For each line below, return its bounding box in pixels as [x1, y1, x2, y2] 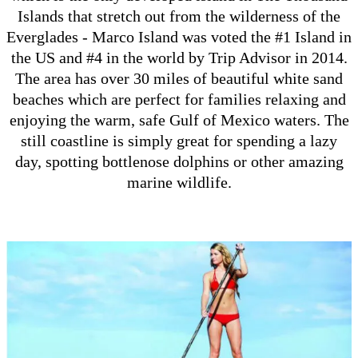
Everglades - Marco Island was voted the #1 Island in [6, 27, 352, 46]
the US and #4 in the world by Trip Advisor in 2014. [10, 48, 348, 66]
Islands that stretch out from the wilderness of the [18, 6, 340, 25]
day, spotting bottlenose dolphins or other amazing [14, 152, 344, 170]
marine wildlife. [126, 173, 232, 191]
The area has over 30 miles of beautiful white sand [15, 69, 343, 87]
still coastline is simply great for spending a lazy [21, 131, 337, 149]
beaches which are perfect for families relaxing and [12, 89, 346, 108]
